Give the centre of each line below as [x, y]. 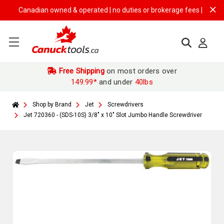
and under [116, 82]
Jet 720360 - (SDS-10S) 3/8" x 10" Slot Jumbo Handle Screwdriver [113, 115]
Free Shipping [80, 71]
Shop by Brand [52, 104]
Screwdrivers [125, 104]
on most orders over [140, 71]
